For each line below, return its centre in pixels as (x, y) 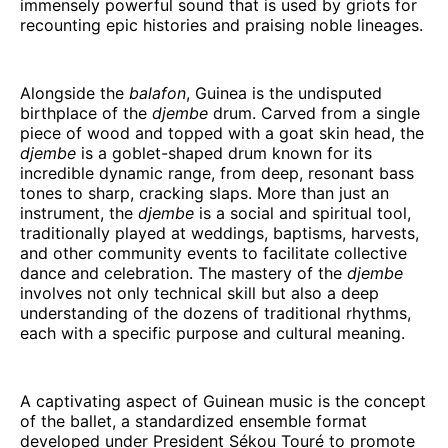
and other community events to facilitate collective (213, 252)
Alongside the (72, 92)
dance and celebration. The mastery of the (183, 272)
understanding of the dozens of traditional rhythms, (215, 312)
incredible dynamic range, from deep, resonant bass (217, 172)
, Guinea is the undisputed (284, 92)
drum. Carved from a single (316, 112)
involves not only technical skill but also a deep (199, 292)
